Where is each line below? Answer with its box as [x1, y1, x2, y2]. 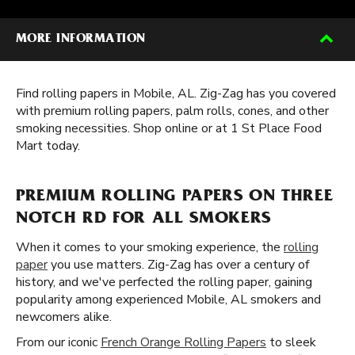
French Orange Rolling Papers [101, 334, 266, 351]
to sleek [266, 334, 316, 351]
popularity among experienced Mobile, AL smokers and [16, 291, 321, 308]
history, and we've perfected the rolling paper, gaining [16, 273, 312, 291]
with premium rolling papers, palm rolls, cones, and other [16, 102, 329, 120]
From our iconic [16, 334, 101, 351]
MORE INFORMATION [16, 33, 146, 46]
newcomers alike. [16, 308, 112, 326]
